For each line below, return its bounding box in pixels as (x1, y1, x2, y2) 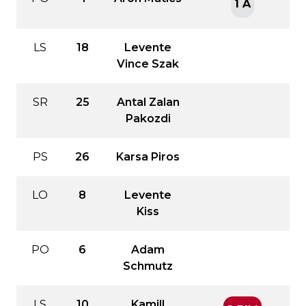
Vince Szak (117, 57, 179, 70)
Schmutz (123, 259, 173, 273)
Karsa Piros (116, 150, 180, 163)
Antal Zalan (116, 95, 180, 109)
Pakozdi (125, 111, 171, 125)
